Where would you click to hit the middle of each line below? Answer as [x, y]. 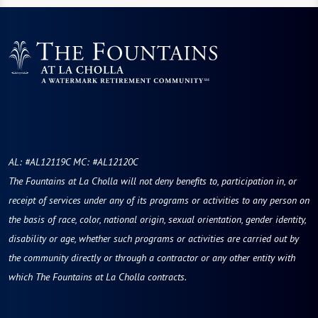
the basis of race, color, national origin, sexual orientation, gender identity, [157, 220]
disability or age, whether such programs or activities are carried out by [154, 239]
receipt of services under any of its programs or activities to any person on [159, 201]
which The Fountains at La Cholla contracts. [98, 277]
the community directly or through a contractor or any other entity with [152, 258]
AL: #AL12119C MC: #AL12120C [73, 162]
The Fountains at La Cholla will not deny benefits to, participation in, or [153, 181]
